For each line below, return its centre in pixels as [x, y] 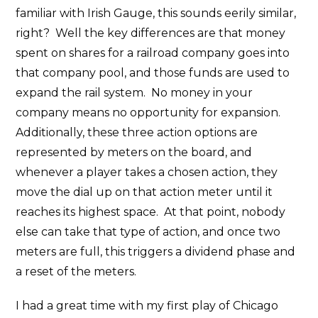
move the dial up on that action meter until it [144, 192]
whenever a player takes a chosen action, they [147, 172]
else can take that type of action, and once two [148, 232]
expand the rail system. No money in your [135, 93]
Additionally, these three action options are [137, 133]
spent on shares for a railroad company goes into [153, 53]
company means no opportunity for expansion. [150, 113]
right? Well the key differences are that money [151, 33]
